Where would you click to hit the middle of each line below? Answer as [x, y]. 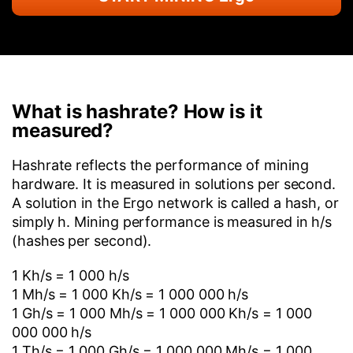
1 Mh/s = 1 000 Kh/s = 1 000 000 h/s [130, 294]
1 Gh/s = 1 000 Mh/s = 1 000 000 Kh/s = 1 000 [162, 313]
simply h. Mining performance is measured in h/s [172, 222]
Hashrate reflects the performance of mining [160, 165]
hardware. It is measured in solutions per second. [174, 184]
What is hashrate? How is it [137, 111]
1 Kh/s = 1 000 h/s [71, 275]
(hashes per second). [82, 241]
